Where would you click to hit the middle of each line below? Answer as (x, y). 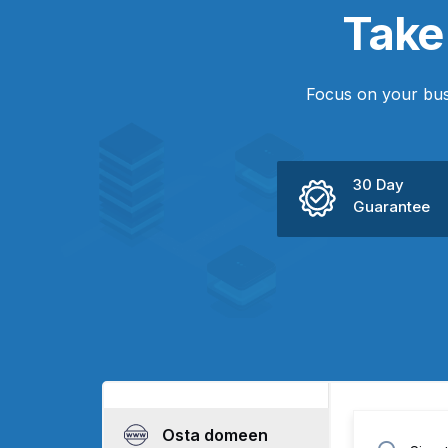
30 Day (378, 184)
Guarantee (391, 206)
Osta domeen (215, 435)
